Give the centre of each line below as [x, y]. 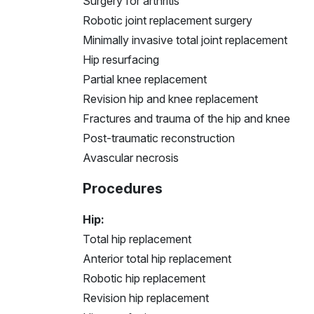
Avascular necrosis [131, 157]
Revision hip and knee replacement [170, 98]
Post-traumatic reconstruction [159, 138]
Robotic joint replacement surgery [168, 20]
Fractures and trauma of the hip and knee [186, 118]
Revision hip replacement [146, 298]
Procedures [123, 188]
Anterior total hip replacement [157, 258]
